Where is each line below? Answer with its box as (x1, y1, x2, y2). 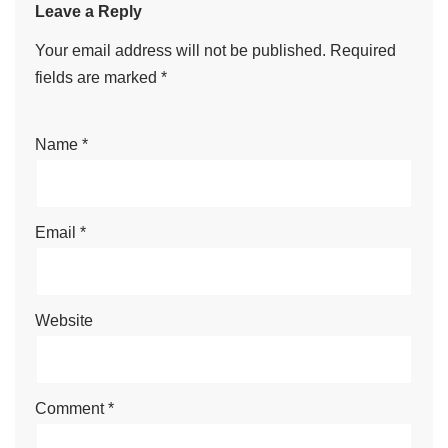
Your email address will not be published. (35, 42, 326, 59)
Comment (35, 400, 108, 417)
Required (330, 42, 396, 59)
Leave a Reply (35, 3, 142, 20)
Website (35, 312, 93, 329)
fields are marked (35, 69, 161, 86)
